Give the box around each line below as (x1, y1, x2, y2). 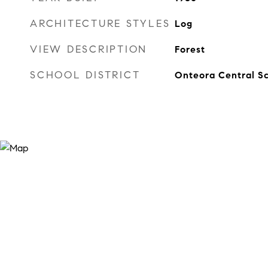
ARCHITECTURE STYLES (30, 17, 170, 30)
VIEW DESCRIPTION (30, 43, 147, 56)
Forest (174, 44, 205, 55)
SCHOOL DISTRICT (30, 69, 141, 81)
